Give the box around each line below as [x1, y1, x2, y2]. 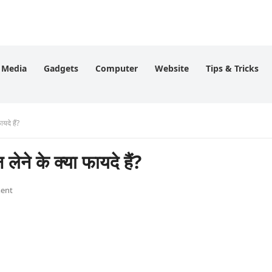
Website [155, 63, 189, 74]
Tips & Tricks [206, 63, 259, 74]
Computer [95, 63, 138, 74]
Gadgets [44, 63, 78, 74]
